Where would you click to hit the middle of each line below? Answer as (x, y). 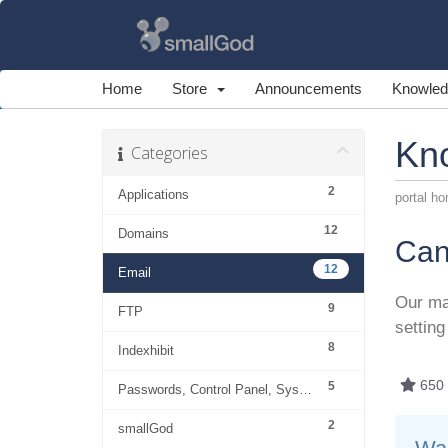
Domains (143, 233)
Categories (165, 153)
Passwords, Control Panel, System (305, 389)
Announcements (308, 88)
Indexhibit (146, 350)
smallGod (145, 428)
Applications (153, 194)
